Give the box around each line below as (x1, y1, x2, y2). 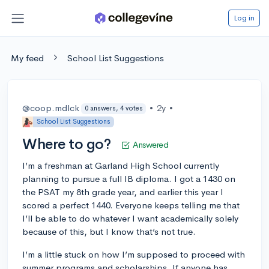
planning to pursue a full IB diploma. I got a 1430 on (22, 172, 235, 184)
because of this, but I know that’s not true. (22, 225, 196, 237)
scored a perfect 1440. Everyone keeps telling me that (22, 199, 240, 211)
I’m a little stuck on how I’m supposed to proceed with (22, 248, 245, 260)
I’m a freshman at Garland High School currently (22, 159, 219, 171)
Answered (133, 139, 169, 150)
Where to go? (22, 134, 114, 153)
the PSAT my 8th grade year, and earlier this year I (22, 186, 223, 198)
